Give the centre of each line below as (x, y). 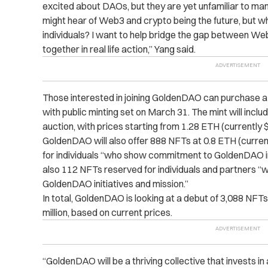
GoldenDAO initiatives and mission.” (115, 184)
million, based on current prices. (107, 213)
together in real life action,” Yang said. (119, 49)
